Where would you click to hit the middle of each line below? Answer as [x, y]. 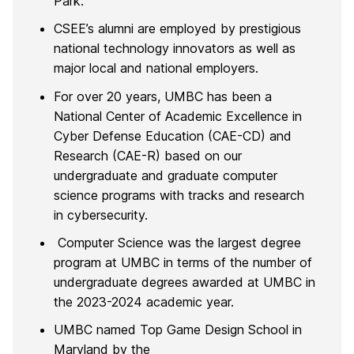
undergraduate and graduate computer [166, 175]
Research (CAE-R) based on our [148, 155]
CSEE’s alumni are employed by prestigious [177, 29]
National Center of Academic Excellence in [178, 116]
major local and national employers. [156, 68]
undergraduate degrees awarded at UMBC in [185, 282]
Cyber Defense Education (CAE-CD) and [173, 136]
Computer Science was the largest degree [177, 243]
